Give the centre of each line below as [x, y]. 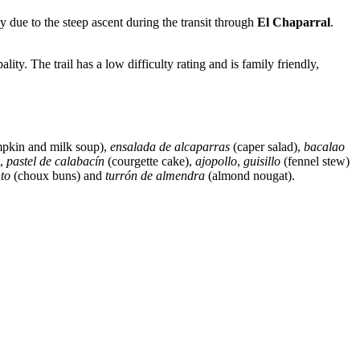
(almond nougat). [250, 175]
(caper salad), [267, 146]
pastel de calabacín [55, 161]
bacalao [324, 146]
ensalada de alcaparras [170, 146]
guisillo [262, 161]
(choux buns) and [58, 175]
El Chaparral [294, 22]
